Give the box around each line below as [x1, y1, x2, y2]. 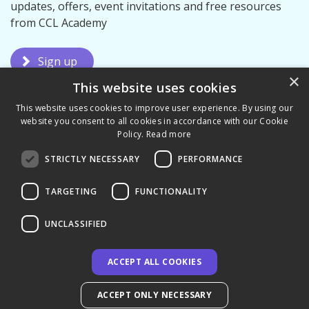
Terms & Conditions [10, 170, 100, 183]
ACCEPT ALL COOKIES [107, 256, 202, 268]
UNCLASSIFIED [45, 217, 108, 230]
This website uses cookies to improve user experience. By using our [16, 102, 293, 114]
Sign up [38, 54, 77, 70]
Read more [146, 128, 192, 140]
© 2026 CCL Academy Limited [10, 277, 144, 291]
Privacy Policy [108, 170, 169, 183]
